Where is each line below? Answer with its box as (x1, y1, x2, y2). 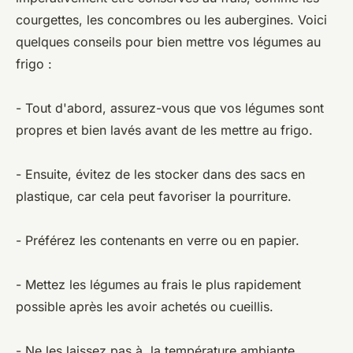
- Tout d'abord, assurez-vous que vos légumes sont (16, 99, 324, 116)
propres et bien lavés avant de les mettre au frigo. (16, 121, 313, 138)
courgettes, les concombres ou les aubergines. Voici (16, 11, 327, 28)
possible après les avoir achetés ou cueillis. (16, 298, 273, 314)
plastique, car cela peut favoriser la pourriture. (16, 188, 292, 204)
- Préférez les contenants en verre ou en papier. (16, 232, 299, 248)
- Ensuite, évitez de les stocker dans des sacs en (16, 165, 305, 182)
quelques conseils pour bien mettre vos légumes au (16, 33, 321, 50)
